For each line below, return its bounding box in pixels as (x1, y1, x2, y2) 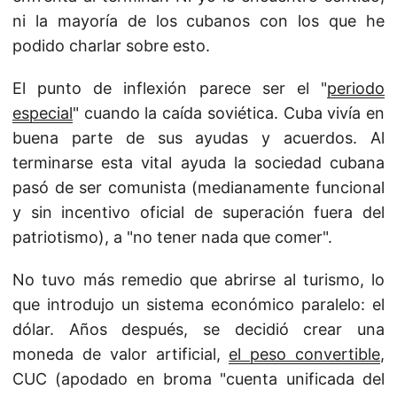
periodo (327, 79, 385, 97)
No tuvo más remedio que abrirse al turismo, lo (12, 270, 385, 289)
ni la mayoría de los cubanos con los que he (12, 12, 385, 30)
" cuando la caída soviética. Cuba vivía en (73, 104, 385, 122)
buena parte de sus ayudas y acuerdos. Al (12, 128, 385, 147)
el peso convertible (229, 345, 381, 363)
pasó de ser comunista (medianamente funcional (12, 178, 385, 197)
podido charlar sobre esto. (12, 36, 210, 55)
